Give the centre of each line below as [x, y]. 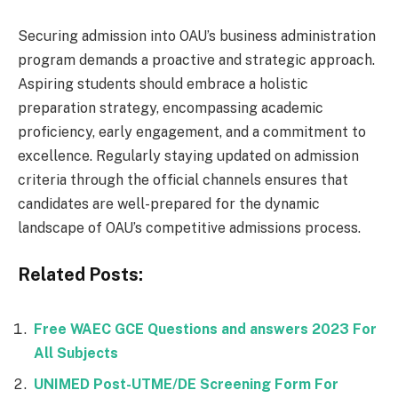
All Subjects [76, 354]
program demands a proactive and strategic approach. [196, 60]
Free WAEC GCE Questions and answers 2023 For [205, 330]
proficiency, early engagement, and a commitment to [192, 131]
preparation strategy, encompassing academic [171, 107]
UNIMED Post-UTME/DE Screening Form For [186, 385]
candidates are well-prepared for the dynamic [169, 203]
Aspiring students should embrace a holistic [163, 84]
